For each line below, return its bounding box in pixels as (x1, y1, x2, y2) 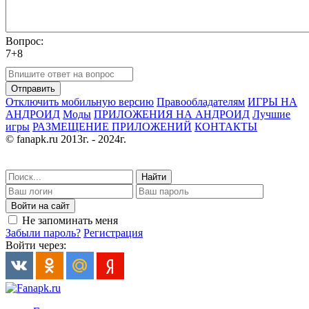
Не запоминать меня (22, 215, 118, 227)
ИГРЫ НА (248, 96, 297, 108)
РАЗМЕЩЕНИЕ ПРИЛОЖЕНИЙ (32, 121, 192, 133)
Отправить (11, 83, 55, 94)
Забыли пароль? (6, 227, 81, 239)
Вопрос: (6, 35, 43, 48)
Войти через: (6, 239, 66, 252)
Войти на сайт (11, 201, 70, 212)
